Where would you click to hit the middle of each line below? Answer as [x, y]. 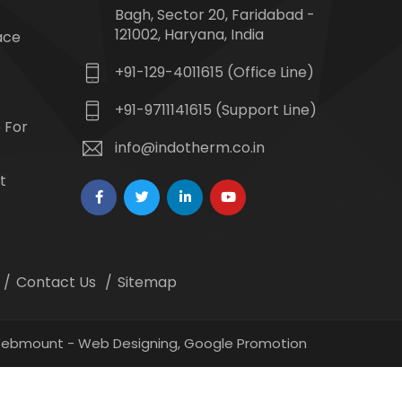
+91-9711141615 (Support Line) [216, 110]
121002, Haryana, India [189, 35]
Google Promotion [245, 343]
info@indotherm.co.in [190, 148]
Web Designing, [129, 343]
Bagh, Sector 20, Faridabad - [215, 15]
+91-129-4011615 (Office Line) [214, 72]
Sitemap [147, 282]
